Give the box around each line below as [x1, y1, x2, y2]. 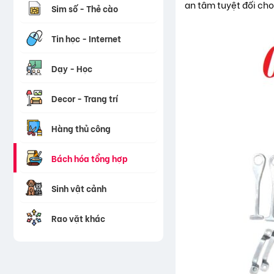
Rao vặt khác [51, 211, 105, 224]
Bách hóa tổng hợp [51, 151, 128, 165]
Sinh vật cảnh [51, 181, 106, 194]
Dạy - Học [51, 61, 92, 75]
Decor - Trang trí [51, 91, 118, 105]
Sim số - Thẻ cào [51, 1, 118, 15]
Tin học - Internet [51, 31, 121, 45]
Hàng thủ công [51, 121, 111, 135]
